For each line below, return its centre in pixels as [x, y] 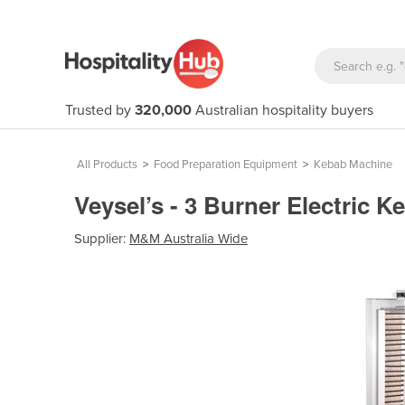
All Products [107, 165]
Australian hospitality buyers [283, 110]
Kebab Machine [353, 165]
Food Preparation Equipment [226, 165]
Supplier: [102, 238]
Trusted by [100, 110]
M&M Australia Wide [188, 238]
